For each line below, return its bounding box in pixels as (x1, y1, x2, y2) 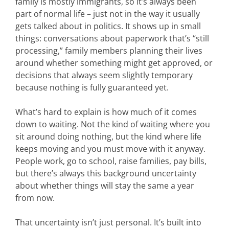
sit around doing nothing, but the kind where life (15, 131, 201, 142)
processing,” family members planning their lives (15, 45, 202, 56)
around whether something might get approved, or (15, 57, 213, 68)
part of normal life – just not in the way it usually (15, 8, 200, 19)
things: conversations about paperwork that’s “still (15, 33, 209, 44)
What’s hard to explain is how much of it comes (15, 106, 197, 118)
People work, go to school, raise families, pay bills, (15, 155, 207, 167)
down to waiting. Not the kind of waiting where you (15, 119, 210, 130)
